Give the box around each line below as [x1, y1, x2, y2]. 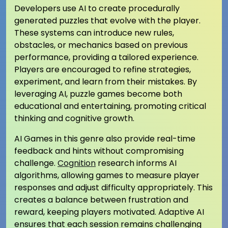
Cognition [58, 157, 96, 169]
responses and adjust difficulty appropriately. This [14, 182, 213, 193]
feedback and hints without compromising [14, 145, 184, 157]
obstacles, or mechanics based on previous [14, 39, 188, 51]
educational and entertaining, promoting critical [14, 100, 206, 112]
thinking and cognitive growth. [14, 112, 134, 124]
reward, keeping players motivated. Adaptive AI [14, 206, 204, 218]
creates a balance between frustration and [14, 194, 188, 206]
